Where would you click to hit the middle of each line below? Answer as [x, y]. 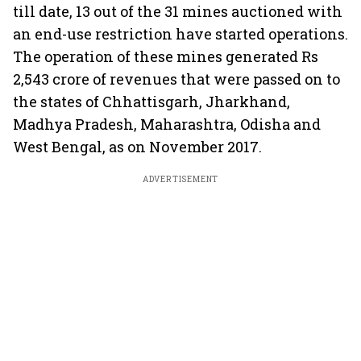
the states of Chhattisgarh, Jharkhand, [151, 102]
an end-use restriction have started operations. [180, 34]
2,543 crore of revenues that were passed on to [176, 79]
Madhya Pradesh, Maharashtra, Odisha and [167, 124]
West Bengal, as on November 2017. [137, 147]
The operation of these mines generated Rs [166, 56]
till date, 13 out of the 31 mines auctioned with [178, 11]
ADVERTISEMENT [180, 179]
